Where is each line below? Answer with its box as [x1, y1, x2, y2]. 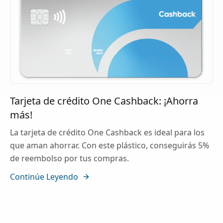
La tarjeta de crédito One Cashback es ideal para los [10, 127, 205, 138]
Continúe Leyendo [10, 171, 78, 183]
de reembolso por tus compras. [10, 153, 129, 164]
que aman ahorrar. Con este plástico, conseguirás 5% [10, 140, 209, 151]
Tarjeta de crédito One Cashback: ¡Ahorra [10, 94, 198, 108]
